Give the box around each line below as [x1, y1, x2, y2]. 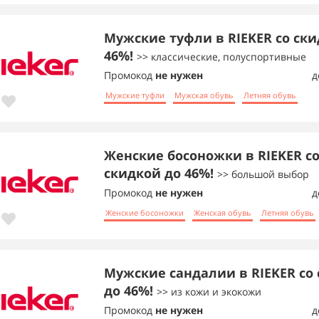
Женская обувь [194, 206, 251, 217]
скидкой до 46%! [104, 164, 217, 181]
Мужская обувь [174, 88, 234, 100]
